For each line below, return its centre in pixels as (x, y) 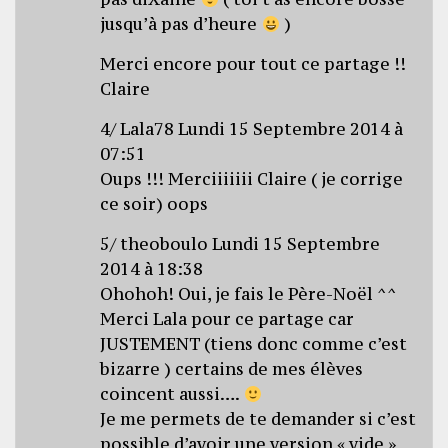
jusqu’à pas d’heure (181, 23)
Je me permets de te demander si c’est (258, 418)
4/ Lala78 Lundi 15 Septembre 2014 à (252, 128)
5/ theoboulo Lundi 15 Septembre (240, 243)
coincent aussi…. (172, 393)
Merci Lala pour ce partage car (227, 318)
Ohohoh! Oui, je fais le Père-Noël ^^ (249, 293)
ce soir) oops (154, 203)
